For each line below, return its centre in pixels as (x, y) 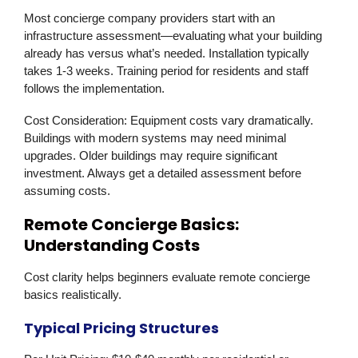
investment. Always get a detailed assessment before (163, 173)
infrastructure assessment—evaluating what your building (173, 36)
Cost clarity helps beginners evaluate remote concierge (167, 277)
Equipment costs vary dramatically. (220, 121)
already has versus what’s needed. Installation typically (167, 54)
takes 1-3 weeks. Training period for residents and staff (166, 71)
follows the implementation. (94, 89)
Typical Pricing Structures (121, 328)
